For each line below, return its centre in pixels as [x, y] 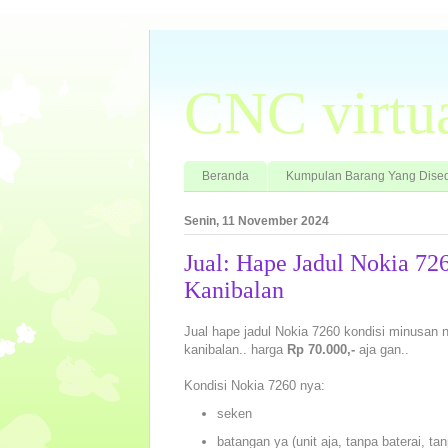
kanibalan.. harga [235, 350]
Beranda [225, 175]
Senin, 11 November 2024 [256, 220]
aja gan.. [382, 350]
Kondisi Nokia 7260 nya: [254, 386]
